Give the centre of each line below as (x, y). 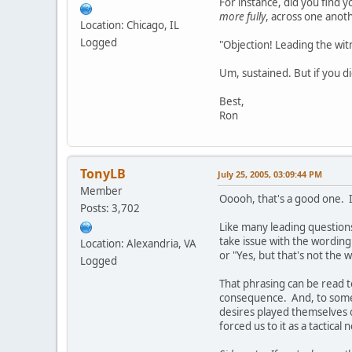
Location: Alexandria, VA (138, 244)
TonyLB (103, 174)
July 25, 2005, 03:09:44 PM (270, 174)
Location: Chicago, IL (130, 26)
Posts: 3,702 (110, 209)
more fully (242, 17)
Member (101, 191)
